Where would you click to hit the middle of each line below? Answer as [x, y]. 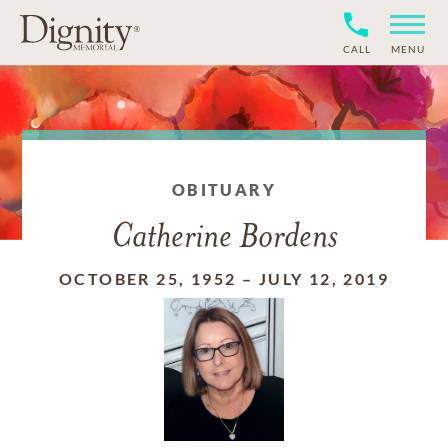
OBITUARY [224, 189]
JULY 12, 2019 [323, 278]
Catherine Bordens [224, 238]
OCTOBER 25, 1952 [148, 278]
